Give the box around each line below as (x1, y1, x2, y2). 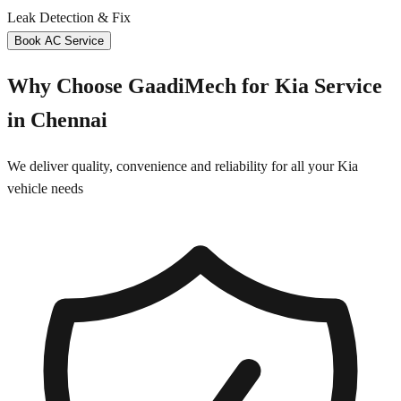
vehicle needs (7, 181, 83, 197)
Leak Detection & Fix (7, 10, 131, 26)
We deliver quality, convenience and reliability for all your (7, 158, 337, 175)
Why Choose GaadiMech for (7, 74, 275, 98)
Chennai (30, 108, 107, 132)
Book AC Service (14, 34, 104, 48)
